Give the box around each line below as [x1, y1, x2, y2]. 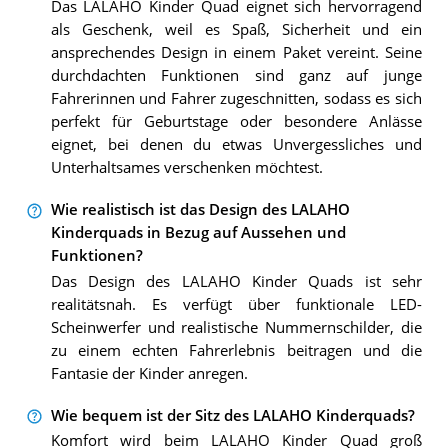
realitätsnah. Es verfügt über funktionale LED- [50, 294, 422, 314]
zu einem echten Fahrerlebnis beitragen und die [50, 340, 422, 360]
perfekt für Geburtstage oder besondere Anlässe [50, 112, 422, 132]
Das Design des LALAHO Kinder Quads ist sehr [50, 271, 422, 291]
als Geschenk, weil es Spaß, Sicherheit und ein [50, 20, 422, 40]
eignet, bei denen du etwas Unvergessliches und [50, 135, 422, 155]
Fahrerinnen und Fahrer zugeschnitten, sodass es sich [50, 89, 422, 109]
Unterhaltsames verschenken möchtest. [50, 158, 323, 178]
